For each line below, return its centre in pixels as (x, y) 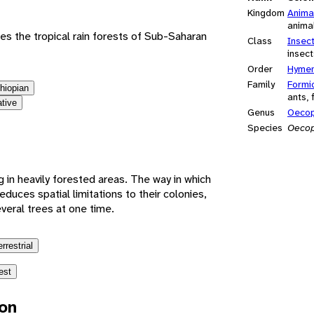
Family (261, 84)
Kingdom (266, 13)
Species (265, 128)
